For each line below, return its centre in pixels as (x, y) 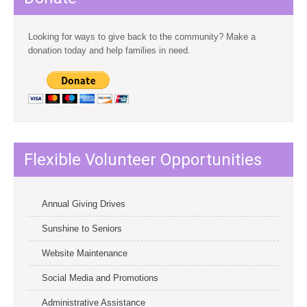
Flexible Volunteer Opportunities (143, 160)
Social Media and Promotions (100, 278)
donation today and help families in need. (109, 50)
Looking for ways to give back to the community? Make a (142, 37)
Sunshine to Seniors (82, 229)
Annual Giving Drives (84, 204)
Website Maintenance (85, 253)
